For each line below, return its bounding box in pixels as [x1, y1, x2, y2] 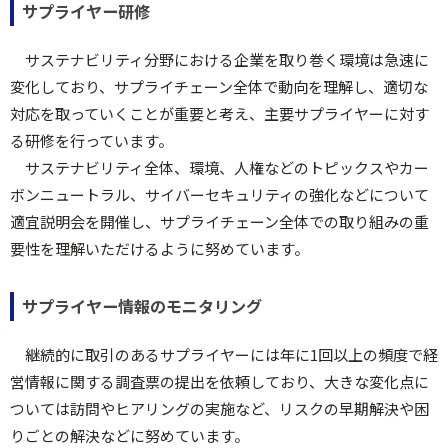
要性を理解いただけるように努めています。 [10, 237, 309, 259]
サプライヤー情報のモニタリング [22, 293, 262, 318]
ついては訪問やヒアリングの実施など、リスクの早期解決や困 [10, 397, 429, 419]
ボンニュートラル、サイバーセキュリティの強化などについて [10, 183, 429, 205]
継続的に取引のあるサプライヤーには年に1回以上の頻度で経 [25, 343, 438, 365]
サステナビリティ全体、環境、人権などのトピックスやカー [25, 156, 429, 178]
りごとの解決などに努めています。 [10, 424, 249, 446]
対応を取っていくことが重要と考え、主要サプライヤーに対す [10, 102, 429, 124]
